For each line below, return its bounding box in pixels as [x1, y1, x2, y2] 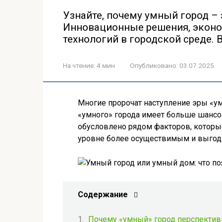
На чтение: [63, 61, 95, 69]
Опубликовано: [130, 61, 178, 69]
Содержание [78, 190, 128, 199]
